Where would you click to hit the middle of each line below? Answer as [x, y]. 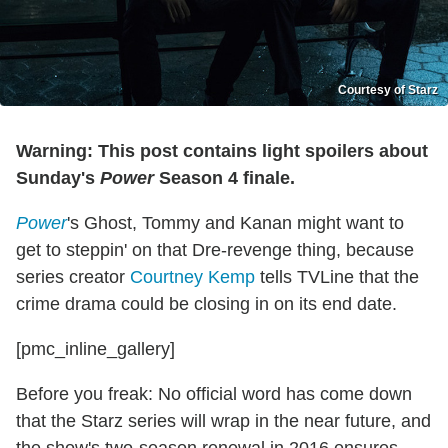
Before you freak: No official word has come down [214, 393]
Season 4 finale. [224, 177]
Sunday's [58, 177]
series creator [73, 276]
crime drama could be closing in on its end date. [206, 303]
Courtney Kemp [192, 276]
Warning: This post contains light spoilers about [222, 150]
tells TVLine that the [337, 276]
